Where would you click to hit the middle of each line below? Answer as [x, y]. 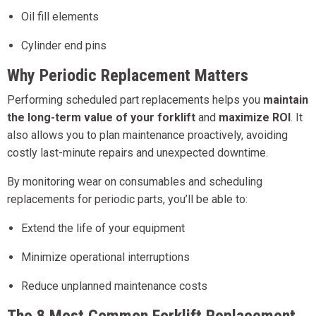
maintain [286, 100]
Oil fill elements [60, 17]
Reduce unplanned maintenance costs [114, 286]
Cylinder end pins [64, 46]
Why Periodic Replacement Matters [128, 76]
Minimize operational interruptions [105, 257]
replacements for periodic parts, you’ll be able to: [127, 200]
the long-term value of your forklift [101, 118]
